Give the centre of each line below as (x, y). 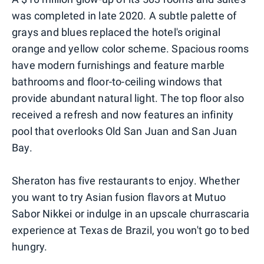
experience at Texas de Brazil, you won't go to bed (131, 230)
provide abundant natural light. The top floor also (128, 98)
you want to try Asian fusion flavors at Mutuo (119, 197)
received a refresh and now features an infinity (123, 114)
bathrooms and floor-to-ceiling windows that (117, 81)
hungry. (30, 246)
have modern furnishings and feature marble (118, 65)
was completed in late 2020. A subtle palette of (124, 15)
